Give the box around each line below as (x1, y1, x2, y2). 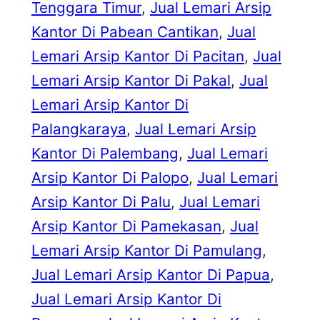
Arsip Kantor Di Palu (31, 193, 171, 211)
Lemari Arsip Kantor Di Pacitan (31, 47, 244, 66)
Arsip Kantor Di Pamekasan (31, 217, 221, 236)
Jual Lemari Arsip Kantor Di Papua (31, 266, 270, 284)
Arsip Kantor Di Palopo (31, 169, 189, 187)
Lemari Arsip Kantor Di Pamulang (31, 241, 262, 260)
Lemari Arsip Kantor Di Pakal (31, 71, 231, 90)
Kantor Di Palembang (31, 144, 179, 163)
